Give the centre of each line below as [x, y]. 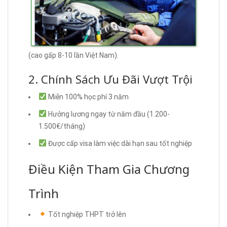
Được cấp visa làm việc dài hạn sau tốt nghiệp [119, 143]
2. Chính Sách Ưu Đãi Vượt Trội [110, 79]
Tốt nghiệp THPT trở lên [86, 214]
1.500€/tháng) [62, 126]
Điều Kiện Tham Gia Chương [109, 169]
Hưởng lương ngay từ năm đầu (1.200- [108, 114]
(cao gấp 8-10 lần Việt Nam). [73, 55]
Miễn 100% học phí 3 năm [87, 97]
